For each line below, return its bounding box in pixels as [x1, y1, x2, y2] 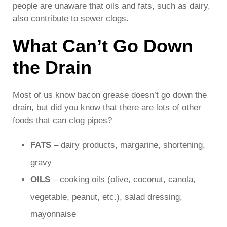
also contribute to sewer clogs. [13, 13, 129, 23]
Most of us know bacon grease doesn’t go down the [13, 90, 207, 100]
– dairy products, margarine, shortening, [51, 140, 205, 150]
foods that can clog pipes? [13, 115, 112, 125]
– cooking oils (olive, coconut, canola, [50, 174, 196, 184]
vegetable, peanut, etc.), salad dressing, [30, 192, 182, 202]
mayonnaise [30, 209, 76, 219]
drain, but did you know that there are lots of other [13, 102, 201, 112]
